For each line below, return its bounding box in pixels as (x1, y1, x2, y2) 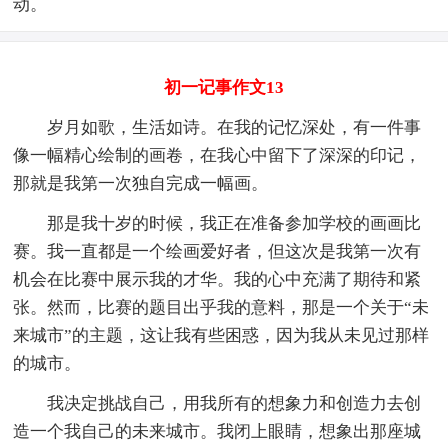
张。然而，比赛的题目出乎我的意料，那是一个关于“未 (13, 297, 430, 317)
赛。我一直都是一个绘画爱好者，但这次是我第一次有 (13, 241, 422, 261)
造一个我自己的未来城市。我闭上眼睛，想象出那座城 (13, 421, 422, 441)
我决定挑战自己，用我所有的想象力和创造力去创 (13, 393, 422, 413)
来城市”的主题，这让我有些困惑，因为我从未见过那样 (13, 325, 430, 345)
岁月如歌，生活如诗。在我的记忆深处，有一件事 (13, 117, 422, 137)
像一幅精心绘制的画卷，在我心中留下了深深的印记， (13, 145, 422, 165)
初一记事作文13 (164, 77, 284, 97)
